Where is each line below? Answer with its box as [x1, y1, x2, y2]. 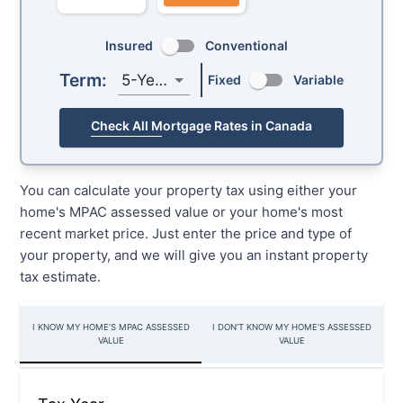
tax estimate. [20, 268, 102, 286]
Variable [293, 72, 344, 88]
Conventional [204, 38, 288, 54]
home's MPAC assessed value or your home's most [20, 203, 344, 221]
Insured [104, 38, 153, 54]
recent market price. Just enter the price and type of [20, 225, 353, 243]
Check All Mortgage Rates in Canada [91, 118, 312, 134]
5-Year [155, 70, 167, 89]
